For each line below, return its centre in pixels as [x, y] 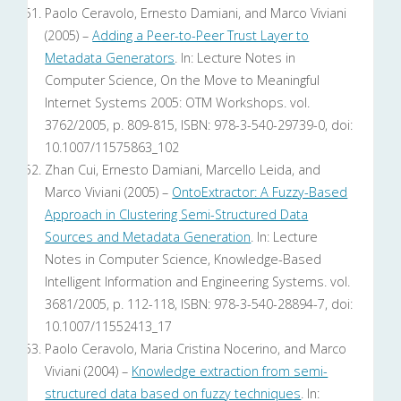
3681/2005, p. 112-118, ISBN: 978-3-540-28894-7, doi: [199, 304]
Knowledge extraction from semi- [230, 371]
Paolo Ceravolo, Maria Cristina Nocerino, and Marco [196, 349]
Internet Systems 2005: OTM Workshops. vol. [178, 103]
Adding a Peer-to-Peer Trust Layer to [201, 36]
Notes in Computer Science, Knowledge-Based [183, 260]
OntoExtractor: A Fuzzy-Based [260, 192]
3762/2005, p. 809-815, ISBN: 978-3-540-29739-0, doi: [199, 125]
